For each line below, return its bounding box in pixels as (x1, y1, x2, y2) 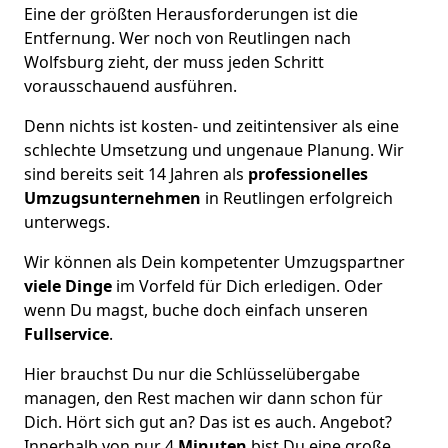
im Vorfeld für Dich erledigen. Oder (112, 274, 383, 297)
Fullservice (24, 322, 109, 345)
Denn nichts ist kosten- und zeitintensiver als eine (24, 114, 399, 137)
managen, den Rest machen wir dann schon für (24, 386, 383, 409)
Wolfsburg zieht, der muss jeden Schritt (24, 50, 324, 73)
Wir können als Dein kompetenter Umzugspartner (24, 250, 405, 273)
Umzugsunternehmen (24, 186, 205, 209)
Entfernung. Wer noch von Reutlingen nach (24, 26, 351, 49)
